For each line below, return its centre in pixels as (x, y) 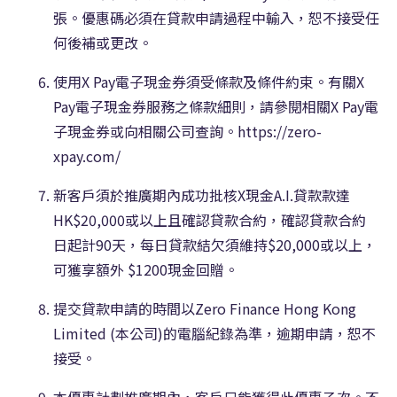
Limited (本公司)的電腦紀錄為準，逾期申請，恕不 (214, 333)
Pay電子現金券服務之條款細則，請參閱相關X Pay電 (216, 106)
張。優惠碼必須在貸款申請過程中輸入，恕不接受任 (216, 17)
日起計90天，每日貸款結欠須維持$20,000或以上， (215, 244)
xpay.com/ (87, 156)
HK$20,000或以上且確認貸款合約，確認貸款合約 (210, 219)
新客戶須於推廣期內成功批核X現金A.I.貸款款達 (202, 195)
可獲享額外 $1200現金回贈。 (146, 269)
